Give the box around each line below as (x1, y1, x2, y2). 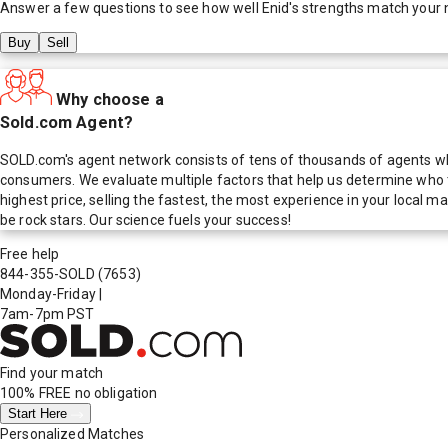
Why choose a (56, 89, 164, 109)
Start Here (8, 406, 71, 422)
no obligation (71, 385, 158, 402)
